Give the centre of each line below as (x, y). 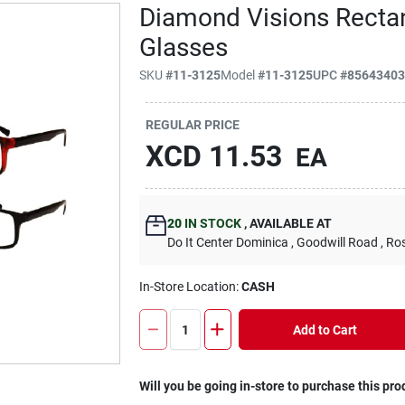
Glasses (184, 47)
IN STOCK (212, 223)
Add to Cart (325, 330)
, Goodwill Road (335, 242)
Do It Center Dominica (228, 242)
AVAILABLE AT (290, 223)
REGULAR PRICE (193, 124)
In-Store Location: (191, 287)
